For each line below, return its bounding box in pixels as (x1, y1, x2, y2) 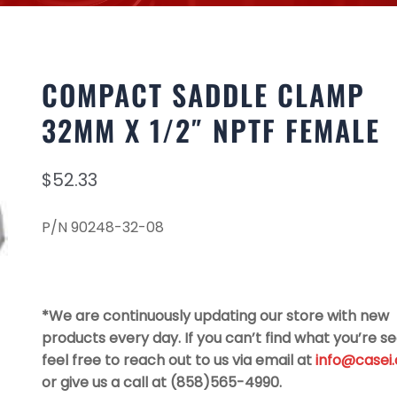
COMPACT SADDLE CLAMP (41, 74, 365, 115)
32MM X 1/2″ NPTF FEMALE (41, 109, 380, 151)
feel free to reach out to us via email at (41, 350, 315, 370)
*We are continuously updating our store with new (41, 306, 389, 326)
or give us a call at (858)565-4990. (41, 372, 282, 393)
